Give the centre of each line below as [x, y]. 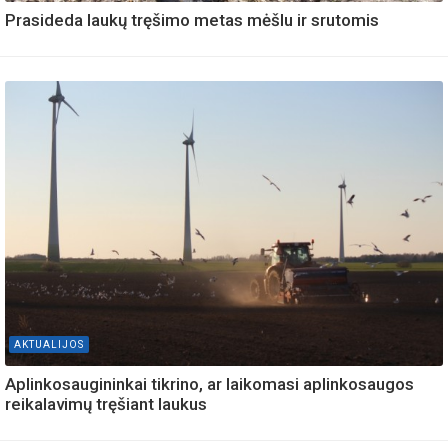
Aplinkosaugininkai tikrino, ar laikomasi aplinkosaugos [209, 384]
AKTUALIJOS [49, 345]
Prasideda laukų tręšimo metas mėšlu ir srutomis [192, 20]
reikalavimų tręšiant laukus [106, 404]
